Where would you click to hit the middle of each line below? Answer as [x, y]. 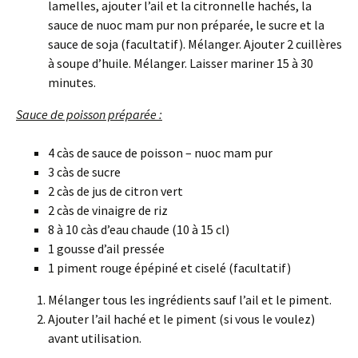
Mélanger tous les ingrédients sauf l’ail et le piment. [190, 299]
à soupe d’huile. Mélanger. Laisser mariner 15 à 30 [181, 63]
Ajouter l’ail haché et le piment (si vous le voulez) [181, 318]
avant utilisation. [95, 338]
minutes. [72, 82]
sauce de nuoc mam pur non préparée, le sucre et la [186, 24]
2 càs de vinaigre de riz [108, 210]
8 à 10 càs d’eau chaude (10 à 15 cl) [139, 229]
